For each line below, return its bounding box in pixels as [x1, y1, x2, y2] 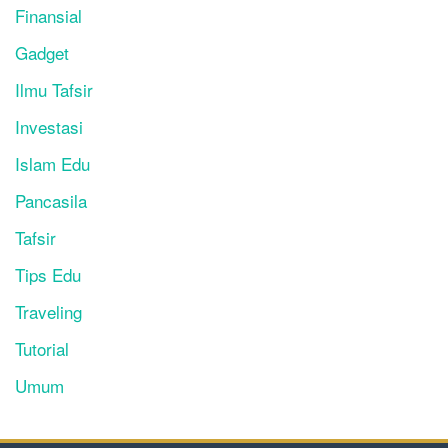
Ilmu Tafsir [15, 77, 93, 103]
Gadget [15, 40, 69, 66]
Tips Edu [15, 262, 81, 288]
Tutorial [15, 336, 69, 362]
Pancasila [15, 188, 87, 214]
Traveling [15, 299, 82, 325]
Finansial [15, 3, 82, 29]
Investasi [15, 114, 83, 140]
